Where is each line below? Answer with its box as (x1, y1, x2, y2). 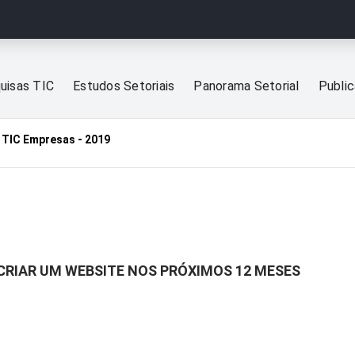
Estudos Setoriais (73, 78, 175, 94)
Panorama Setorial (193, 78, 300, 94)
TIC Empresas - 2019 (2, 133, 110, 147)
